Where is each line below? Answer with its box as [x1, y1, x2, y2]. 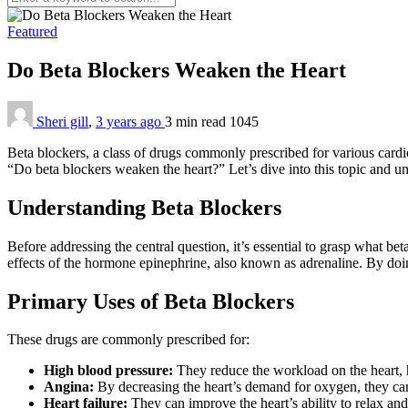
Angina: [44, 379, 94, 395]
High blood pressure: [44, 362, 173, 379]
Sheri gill [36, 113, 88, 129]
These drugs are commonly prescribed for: [7, 331, 250, 348]
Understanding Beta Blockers [7, 195, 281, 219]
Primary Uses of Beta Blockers [7, 289, 294, 313]
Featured [7, 24, 57, 39]
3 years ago [96, 113, 165, 129]
